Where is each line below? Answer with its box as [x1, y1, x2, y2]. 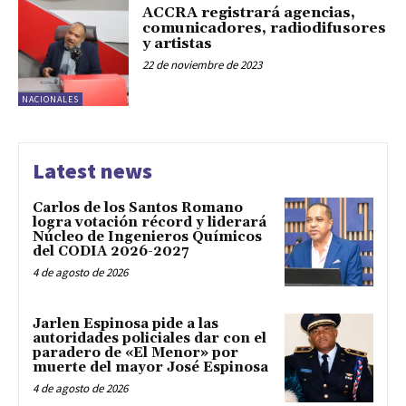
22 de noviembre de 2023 [142, 56, 263, 72]
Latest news [33, 157, 152, 186]
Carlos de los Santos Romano [33, 199, 243, 217]
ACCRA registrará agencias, [142, 3, 356, 22]
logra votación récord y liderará [33, 214, 266, 232]
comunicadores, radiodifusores [142, 18, 387, 37]
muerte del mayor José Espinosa [33, 358, 268, 376]
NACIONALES [22, 93, 79, 106]
